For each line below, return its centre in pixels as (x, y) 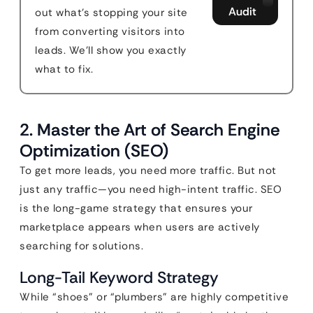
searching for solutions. (81, 246)
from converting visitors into (110, 31)
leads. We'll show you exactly (111, 50)
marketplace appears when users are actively (140, 227)
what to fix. (64, 69)
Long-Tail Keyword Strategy (119, 277)
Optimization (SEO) (94, 151)
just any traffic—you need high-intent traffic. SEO (151, 189)
